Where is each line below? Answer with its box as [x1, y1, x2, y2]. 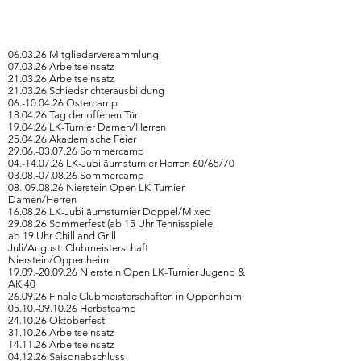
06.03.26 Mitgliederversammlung [8, 48, 159, 60]
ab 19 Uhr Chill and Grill [8, 230, 116, 242]
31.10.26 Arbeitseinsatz [8, 326, 114, 338]
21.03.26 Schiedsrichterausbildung [8, 85, 164, 97]
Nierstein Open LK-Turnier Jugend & [77, 266, 245, 278]
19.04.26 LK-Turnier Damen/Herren [8, 121, 166, 133]
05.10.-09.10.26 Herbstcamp [8, 302, 139, 314]
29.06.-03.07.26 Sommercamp [8, 145, 144, 157]
